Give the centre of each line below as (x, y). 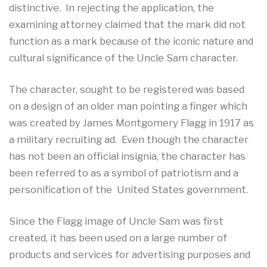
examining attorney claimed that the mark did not (127, 24)
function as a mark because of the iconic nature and (131, 41)
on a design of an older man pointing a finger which (128, 106)
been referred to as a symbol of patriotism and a (124, 173)
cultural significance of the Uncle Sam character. (123, 58)
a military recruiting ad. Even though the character (129, 139)
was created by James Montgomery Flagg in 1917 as (131, 122)
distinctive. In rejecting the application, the (111, 7)
